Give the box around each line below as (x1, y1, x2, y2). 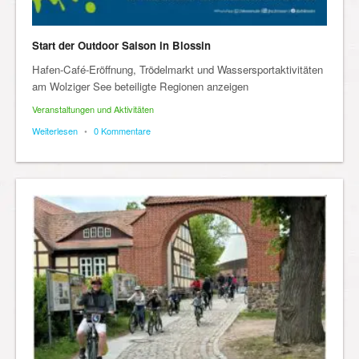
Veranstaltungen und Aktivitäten (32, 103, 154, 116)
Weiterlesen (32, 124, 78, 138)
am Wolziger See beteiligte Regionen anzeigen (32, 79, 248, 95)
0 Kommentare (94, 124, 151, 138)
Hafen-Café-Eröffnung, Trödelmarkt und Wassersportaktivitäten (32, 62, 323, 78)
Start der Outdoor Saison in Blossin (32, 38, 211, 54)
